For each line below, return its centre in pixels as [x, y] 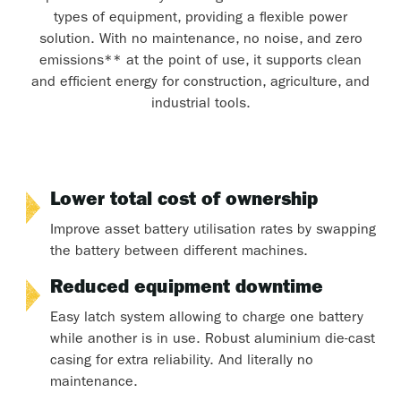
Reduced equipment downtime [186, 290]
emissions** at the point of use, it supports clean [200, 62]
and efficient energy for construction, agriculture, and [200, 84]
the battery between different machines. [179, 253]
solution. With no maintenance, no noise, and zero [200, 41]
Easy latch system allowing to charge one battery [206, 319]
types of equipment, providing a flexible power [200, 19]
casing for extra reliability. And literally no [181, 362]
